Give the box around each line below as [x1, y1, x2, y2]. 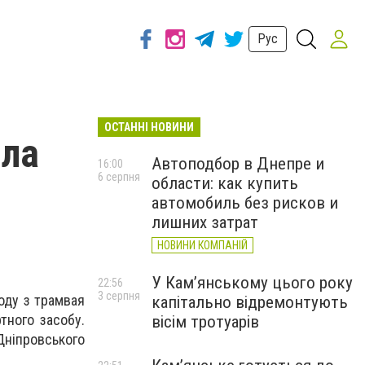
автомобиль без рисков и [152, 193, 338, 213]
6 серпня [98, 170, 140, 183]
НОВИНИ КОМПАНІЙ [157, 239, 248, 252]
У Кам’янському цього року [152, 273, 353, 292]
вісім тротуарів [152, 312, 259, 332]
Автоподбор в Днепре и [152, 154, 324, 174]
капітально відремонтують [152, 292, 348, 312]
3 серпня [98, 289, 140, 302]
